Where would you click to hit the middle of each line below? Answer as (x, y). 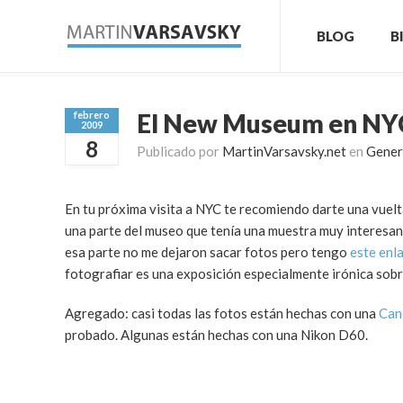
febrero (92, 115)
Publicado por (179, 151)
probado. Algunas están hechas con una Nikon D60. (216, 335)
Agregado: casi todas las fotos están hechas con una (222, 313)
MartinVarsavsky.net (284, 151)
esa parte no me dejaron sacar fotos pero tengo (207, 252)
